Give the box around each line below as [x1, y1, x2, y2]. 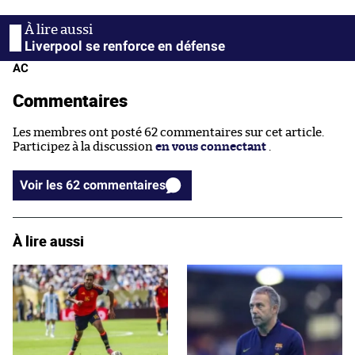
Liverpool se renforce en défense [25, 37, 225, 54]
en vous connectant [155, 140, 266, 153]
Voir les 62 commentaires [83, 177, 166, 193]
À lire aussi [13, 231, 84, 250]
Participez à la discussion [13, 140, 155, 153]
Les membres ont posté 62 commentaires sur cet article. [13, 126, 324, 139]
